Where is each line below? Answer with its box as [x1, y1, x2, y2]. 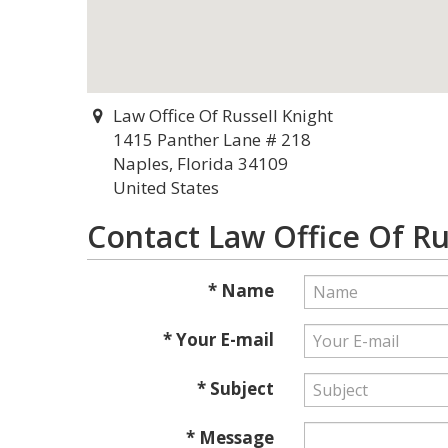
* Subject [196, 377, 274, 400]
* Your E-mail [162, 328, 274, 351]
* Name [207, 279, 274, 302]
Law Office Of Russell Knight [112, 104, 333, 127]
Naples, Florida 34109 [113, 152, 288, 175]
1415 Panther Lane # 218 [113, 128, 311, 151]
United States [113, 176, 219, 199]
